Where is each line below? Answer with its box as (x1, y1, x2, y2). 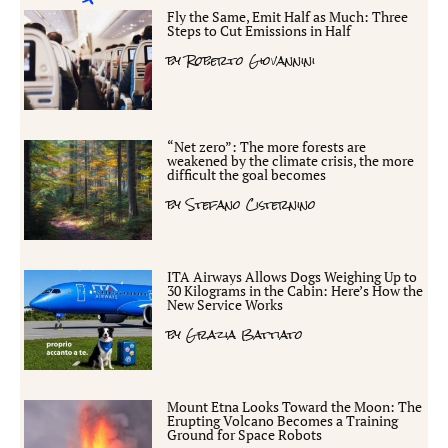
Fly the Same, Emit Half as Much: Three (167, 6, 409, 26)
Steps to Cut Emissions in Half (167, 20, 352, 40)
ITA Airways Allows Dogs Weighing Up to (167, 266, 418, 286)
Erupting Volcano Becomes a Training (167, 410, 399, 430)
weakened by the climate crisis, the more (167, 150, 415, 170)
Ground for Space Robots (167, 424, 323, 444)
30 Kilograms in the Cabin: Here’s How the (167, 280, 424, 300)
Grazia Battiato (181, 321, 304, 347)
